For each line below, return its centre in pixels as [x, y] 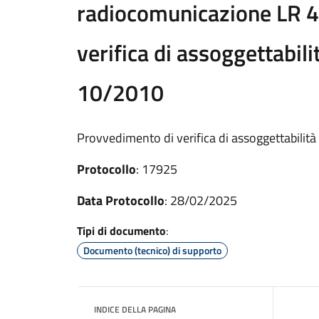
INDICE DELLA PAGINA [135, 309]
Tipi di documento [121, 230]
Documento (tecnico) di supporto [152, 250]
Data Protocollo [121, 200]
